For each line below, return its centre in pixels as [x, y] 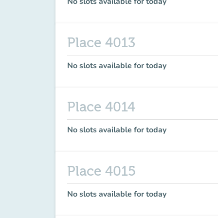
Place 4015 [101, 171]
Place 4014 [101, 107]
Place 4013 [101, 43]
